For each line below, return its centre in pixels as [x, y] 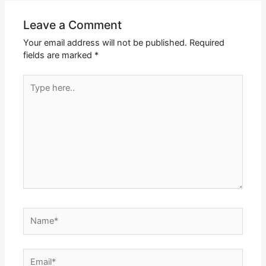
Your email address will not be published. [105, 43]
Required [207, 43]
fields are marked [59, 56]
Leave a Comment [73, 25]
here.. [34, 92]
